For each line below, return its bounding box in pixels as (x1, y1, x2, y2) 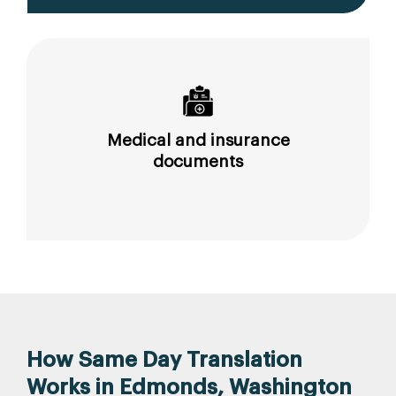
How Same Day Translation (27, 348, 302, 370)
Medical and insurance (106, 131, 290, 148)
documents (153, 152, 243, 170)
